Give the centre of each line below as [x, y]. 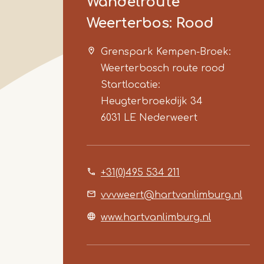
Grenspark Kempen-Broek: [166, 52]
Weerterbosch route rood [163, 68]
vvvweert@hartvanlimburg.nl [171, 195]
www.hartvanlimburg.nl [156, 217]
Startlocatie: [131, 85]
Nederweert [168, 118]
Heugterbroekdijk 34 [152, 101]
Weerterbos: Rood [150, 23]
